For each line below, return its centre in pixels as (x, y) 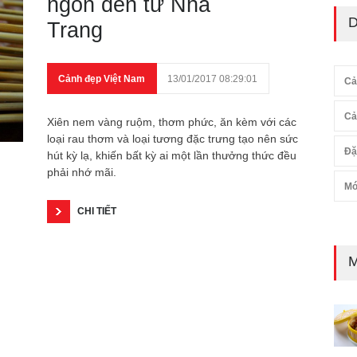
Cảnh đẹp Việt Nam (102, 79)
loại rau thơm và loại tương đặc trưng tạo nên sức (173, 139)
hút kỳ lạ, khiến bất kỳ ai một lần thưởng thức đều (172, 155)
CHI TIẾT (97, 211)
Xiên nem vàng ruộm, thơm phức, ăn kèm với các (172, 122)
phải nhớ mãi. (82, 172)
